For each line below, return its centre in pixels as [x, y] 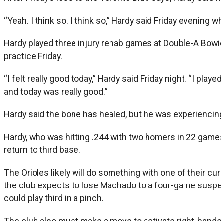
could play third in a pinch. [54, 198]
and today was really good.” [56, 91]
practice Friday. [33, 56]
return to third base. [42, 149]
